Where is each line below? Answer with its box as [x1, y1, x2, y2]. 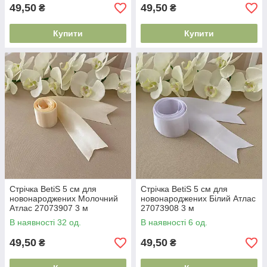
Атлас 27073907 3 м [10, 203, 88, 213]
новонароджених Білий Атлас [141, 194, 256, 203]
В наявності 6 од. [141, 218, 207, 227]
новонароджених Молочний [10, 194, 118, 203]
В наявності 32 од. [10, 218, 81, 227]
